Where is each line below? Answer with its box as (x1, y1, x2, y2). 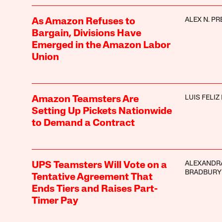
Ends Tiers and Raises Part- (31, 184, 158, 194)
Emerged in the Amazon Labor (31, 40, 170, 51)
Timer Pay (31, 196, 78, 206)
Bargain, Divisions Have (31, 28, 141, 39)
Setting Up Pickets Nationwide (31, 106, 172, 116)
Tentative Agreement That (31, 172, 153, 182)
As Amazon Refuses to (31, 16, 135, 27)
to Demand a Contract (31, 118, 135, 128)
